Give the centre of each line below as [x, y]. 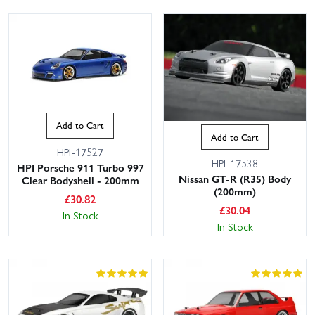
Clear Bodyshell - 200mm [80, 180]
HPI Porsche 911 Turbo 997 [80, 167]
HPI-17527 [80, 152]
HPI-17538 [235, 163]
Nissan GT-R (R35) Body [235, 179]
